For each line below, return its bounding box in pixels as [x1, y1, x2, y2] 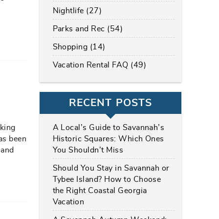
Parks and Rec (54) [52, 24, 123, 33]
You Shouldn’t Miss [52, 146, 124, 154]
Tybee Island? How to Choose [52, 175, 161, 183]
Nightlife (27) [52, 6, 102, 15]
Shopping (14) [52, 43, 106, 51]
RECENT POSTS [69, 97, 152, 108]
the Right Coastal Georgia [52, 186, 147, 195]
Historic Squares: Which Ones [52, 134, 164, 143]
